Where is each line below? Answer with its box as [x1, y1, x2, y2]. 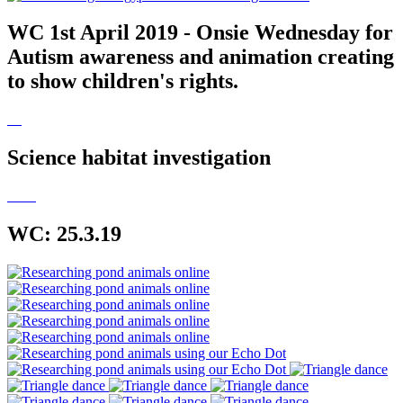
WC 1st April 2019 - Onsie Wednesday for [7, 21, 393, 45]
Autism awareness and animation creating [7, 45, 394, 69]
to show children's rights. [7, 69, 238, 94]
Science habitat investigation [7, 146, 271, 170]
